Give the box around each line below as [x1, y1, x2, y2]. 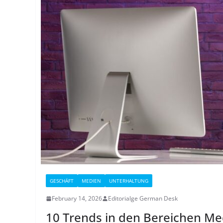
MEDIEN [82, 177, 101, 184]
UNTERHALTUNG [109, 177, 148, 184]
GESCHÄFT [50, 177, 74, 184]
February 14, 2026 [52, 194, 102, 203]
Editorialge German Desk [108, 194, 178, 203]
